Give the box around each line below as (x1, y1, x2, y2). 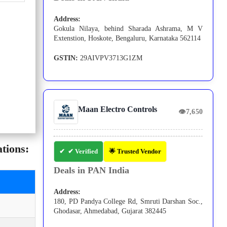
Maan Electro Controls (78, 105, 158, 114)
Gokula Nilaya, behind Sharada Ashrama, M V (54, 25, 203, 33)
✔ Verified (68, 147, 98, 156)
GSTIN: (54, 54, 79, 62)
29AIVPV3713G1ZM (78, 54, 143, 62)
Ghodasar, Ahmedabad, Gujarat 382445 (54, 207, 167, 215)
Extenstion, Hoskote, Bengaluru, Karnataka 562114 (54, 34, 201, 43)
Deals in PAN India (54, 165, 130, 176)
